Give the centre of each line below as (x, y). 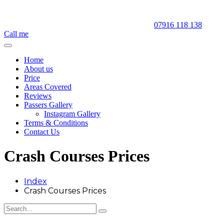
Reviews (38, 96)
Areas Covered (48, 87)
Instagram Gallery (72, 114)
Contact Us (42, 132)
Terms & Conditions (56, 123)
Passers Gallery (48, 105)
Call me (16, 34)
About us (38, 69)
